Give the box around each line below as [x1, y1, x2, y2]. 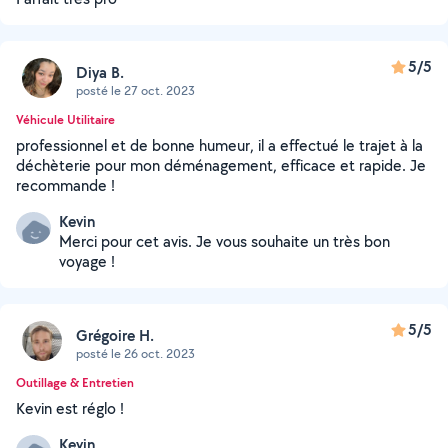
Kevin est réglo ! [16, 398, 124, 419]
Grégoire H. [76, 324, 154, 346]
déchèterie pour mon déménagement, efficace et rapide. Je [16, 155, 426, 176]
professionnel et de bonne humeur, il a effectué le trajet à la [16, 135, 423, 156]
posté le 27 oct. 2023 [76, 81, 195, 99]
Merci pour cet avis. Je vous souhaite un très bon [59, 231, 390, 252]
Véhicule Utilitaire [16, 111, 115, 128]
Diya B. [76, 61, 124, 83]
